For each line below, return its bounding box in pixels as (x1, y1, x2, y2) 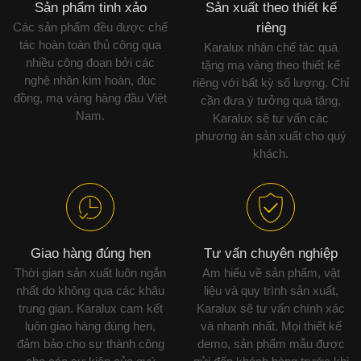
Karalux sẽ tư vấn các (213, 111, 329, 126)
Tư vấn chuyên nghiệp (204, 246, 338, 262)
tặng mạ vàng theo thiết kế (201, 58, 340, 73)
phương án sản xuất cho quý (195, 129, 346, 143)
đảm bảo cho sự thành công (16, 337, 164, 351)
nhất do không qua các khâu (16, 284, 164, 298)
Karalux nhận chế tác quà (204, 40, 338, 55)
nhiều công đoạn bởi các (26, 56, 155, 70)
